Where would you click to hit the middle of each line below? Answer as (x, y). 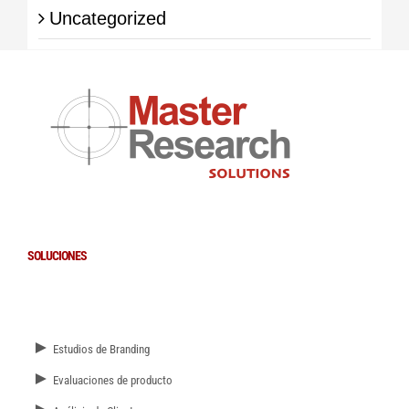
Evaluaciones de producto (111, 381)
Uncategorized (107, 18)
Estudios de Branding (100, 350)
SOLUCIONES (57, 256)
